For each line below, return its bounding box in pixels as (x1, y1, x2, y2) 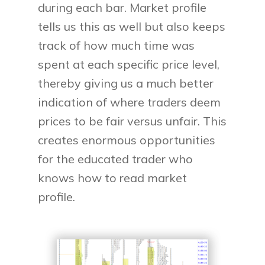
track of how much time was (38, 37, 195, 53)
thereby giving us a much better (38, 75, 214, 91)
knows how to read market (38, 170, 188, 185)
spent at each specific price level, (38, 56, 220, 72)
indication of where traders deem (38, 94, 221, 109)
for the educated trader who (38, 151, 193, 166)
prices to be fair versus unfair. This (38, 113, 227, 128)
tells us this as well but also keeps (38, 18, 226, 34)
